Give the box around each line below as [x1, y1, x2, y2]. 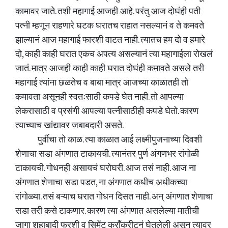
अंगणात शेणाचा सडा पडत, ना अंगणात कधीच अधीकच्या [15, 175, 187, 190]
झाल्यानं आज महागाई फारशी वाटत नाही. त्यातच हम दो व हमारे [15, 33, 205, 48]
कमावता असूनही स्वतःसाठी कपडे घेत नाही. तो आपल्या [15, 90, 184, 105]
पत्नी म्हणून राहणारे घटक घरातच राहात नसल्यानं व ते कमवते [15, 18, 204, 34]
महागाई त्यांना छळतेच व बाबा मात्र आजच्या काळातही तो [15, 75, 188, 91]
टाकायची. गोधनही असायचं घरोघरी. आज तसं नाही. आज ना [15, 161, 196, 176]
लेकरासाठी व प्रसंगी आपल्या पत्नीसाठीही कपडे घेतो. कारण [15, 104, 198, 119]
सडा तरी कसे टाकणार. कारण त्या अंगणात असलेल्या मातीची [15, 204, 199, 219]
